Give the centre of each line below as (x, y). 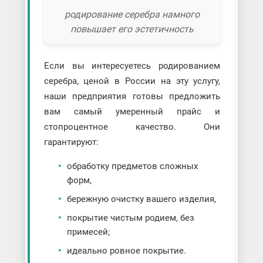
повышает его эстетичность (132, 29)
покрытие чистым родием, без (130, 218)
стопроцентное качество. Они (132, 127)
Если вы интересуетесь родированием (132, 65)
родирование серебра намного (132, 14)
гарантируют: (71, 142)
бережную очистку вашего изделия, (141, 199)
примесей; (88, 232)
